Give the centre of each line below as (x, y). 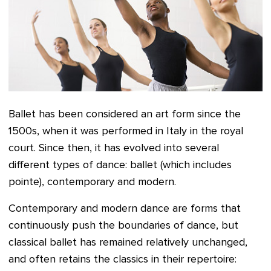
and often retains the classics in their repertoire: (122, 260)
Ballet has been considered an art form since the (125, 115)
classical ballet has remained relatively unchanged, (128, 243)
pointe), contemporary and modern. (92, 182)
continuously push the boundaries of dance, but (123, 226)
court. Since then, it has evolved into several (114, 149)
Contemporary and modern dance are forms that (125, 209)
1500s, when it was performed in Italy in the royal (126, 132)
